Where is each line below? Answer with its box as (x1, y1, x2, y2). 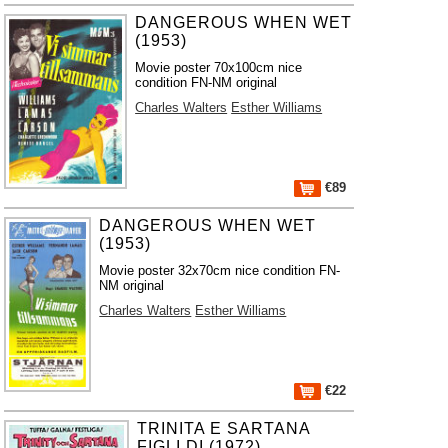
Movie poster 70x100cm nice (135, 60, 303, 75)
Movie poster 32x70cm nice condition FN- (99, 263, 341, 278)
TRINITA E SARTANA (137, 420, 311, 437)
